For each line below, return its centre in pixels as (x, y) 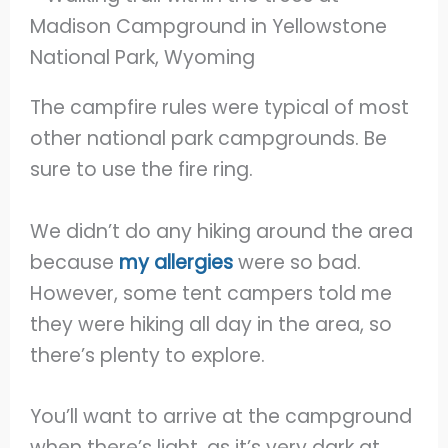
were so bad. (297, 262)
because (75, 262)
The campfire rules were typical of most (220, 107)
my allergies (176, 262)
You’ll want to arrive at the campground (221, 417)
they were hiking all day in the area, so (211, 324)
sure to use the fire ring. (142, 169)
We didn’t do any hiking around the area (222, 231)
